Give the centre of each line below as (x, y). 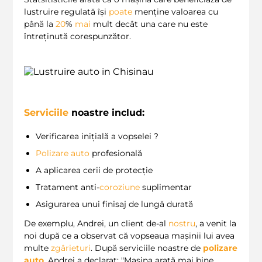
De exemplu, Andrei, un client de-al (96, 223)
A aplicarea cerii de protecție (94, 170)
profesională (116, 153)
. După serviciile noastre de (147, 248)
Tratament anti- (68, 187)
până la (40, 24)
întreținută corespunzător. (77, 37)
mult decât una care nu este (149, 24)
